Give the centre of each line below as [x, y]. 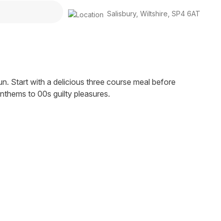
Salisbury [122, 14]
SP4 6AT [186, 14]
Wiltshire [154, 14]
